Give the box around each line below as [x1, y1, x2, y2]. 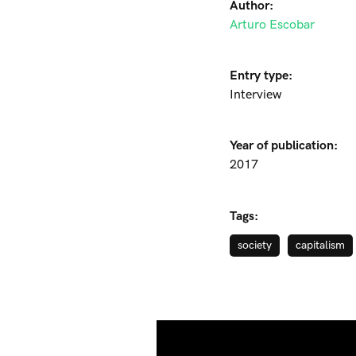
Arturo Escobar [230, 17, 315, 33]
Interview [230, 87, 282, 103]
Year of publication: [230, 138, 338, 153]
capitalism [296, 238, 345, 252]
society [238, 238, 272, 252]
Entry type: [230, 68, 292, 83]
